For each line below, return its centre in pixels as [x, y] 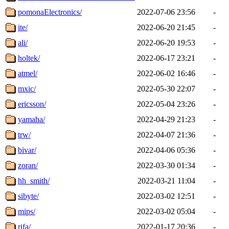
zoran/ [28, 165]
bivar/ [27, 150]
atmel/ [28, 73]
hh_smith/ [34, 180]
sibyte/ [28, 196]
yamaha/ [31, 119]
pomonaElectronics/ [50, 12]
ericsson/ [32, 104]
